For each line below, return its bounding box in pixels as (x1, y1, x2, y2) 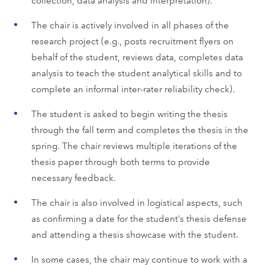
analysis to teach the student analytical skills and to (31, 66, 242, 79)
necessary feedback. (31, 170, 116, 183)
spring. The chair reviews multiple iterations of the (31, 138, 237, 151)
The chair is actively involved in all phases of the (31, 18, 229, 31)
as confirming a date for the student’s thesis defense (31, 211, 247, 224)
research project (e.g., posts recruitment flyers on (31, 34, 234, 47)
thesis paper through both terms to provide (31, 154, 210, 167)
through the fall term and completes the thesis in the (31, 122, 248, 135)
